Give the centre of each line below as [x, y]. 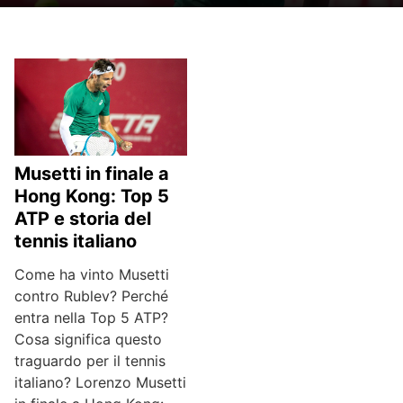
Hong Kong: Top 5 [92, 196]
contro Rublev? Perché [91, 296]
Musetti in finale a [92, 174]
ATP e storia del [83, 219]
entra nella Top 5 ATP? [91, 318]
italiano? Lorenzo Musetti [100, 382]
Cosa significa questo [88, 339]
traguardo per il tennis [90, 361]
